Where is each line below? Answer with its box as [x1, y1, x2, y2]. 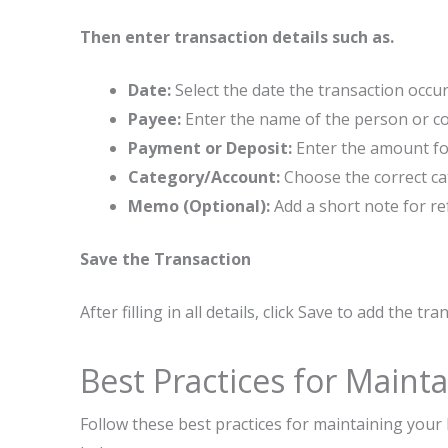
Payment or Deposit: [128, 137, 292, 159]
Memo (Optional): [128, 195, 270, 217]
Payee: [128, 108, 181, 130]
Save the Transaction [80, 248, 251, 270]
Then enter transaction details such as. [80, 26, 394, 48]
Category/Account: [128, 166, 280, 188]
